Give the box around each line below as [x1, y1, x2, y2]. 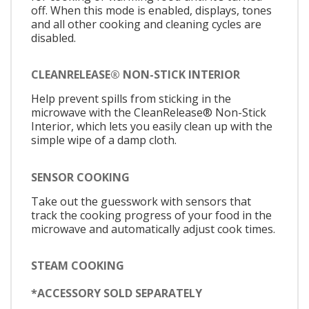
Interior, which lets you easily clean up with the [31, 119, 272, 134]
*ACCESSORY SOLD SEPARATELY [31, 286, 202, 301]
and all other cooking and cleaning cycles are [31, 16, 261, 32]
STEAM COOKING [31, 258, 124, 274]
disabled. [31, 30, 76, 46]
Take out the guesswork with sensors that [31, 193, 251, 209]
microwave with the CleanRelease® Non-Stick [31, 105, 266, 121]
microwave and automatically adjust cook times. [31, 221, 275, 237]
